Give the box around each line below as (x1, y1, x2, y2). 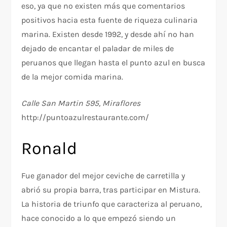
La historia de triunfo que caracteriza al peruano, (21, 199, 202, 209)
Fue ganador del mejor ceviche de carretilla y (21, 171, 185, 181)
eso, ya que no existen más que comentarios (21, 1, 185, 11)
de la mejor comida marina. (21, 72, 124, 82)
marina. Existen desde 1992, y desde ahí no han (21, 29, 195, 40)
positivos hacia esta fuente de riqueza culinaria (21, 15, 198, 25)
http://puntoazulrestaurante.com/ (21, 112, 149, 123)
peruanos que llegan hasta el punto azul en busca (21, 58, 206, 68)
